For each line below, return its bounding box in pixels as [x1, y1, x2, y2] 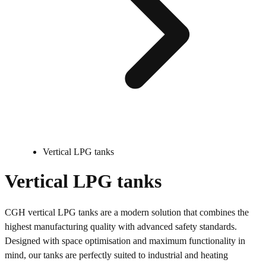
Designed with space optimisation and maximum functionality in [5, 235, 245, 246]
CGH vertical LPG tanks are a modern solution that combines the [5, 207, 249, 217]
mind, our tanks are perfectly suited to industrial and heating [5, 249, 228, 260]
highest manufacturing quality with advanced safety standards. [5, 221, 237, 232]
